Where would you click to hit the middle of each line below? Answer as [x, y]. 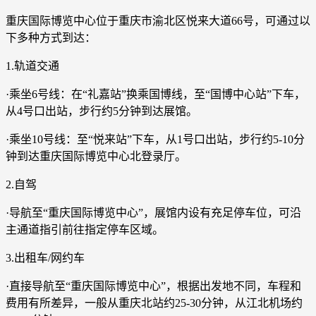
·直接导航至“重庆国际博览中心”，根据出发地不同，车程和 [153, 286]
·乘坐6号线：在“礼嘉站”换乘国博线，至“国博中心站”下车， [156, 94]
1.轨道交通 [32, 66]
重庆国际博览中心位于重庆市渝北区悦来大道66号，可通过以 [158, 20]
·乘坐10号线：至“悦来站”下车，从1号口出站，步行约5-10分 [155, 139]
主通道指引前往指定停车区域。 [85, 229]
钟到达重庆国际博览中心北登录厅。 [96, 156]
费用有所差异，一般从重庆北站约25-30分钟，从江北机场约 [154, 303]
